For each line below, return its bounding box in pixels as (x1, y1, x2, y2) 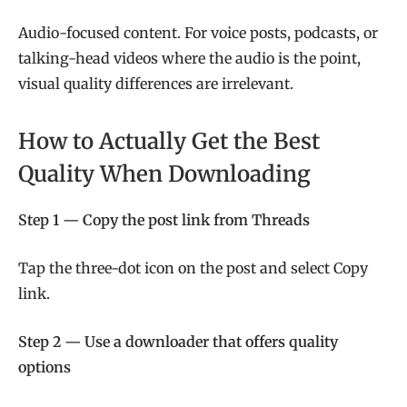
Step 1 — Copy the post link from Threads (18, 211, 310, 230)
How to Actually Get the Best (18, 127, 320, 156)
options (18, 357, 71, 376)
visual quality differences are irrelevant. (18, 74, 293, 94)
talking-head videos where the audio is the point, (18, 49, 361, 68)
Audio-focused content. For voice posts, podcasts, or (18, 24, 378, 43)
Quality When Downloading (18, 160, 311, 189)
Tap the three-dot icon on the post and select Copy (18, 259, 368, 278)
